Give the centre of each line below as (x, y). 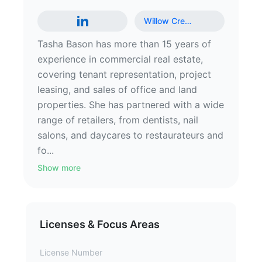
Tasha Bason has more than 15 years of (124, 44)
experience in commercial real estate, (120, 59)
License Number (71, 252)
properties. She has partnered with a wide (131, 105)
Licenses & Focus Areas (100, 224)
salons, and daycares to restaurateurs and (130, 135)
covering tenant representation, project (124, 74)
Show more (59, 168)
